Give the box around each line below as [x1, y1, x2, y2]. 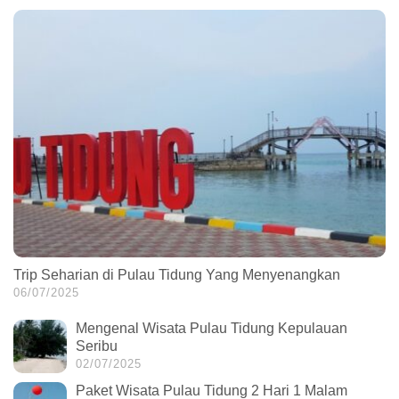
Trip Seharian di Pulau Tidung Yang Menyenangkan [13, 267, 340, 283]
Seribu [76, 338, 118, 354]
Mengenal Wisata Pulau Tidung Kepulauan [76, 321, 347, 337]
